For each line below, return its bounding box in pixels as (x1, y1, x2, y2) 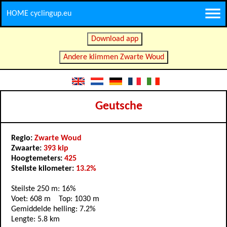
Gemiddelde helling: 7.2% (11, 205, 95, 213)
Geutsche (95, 100, 142, 113)
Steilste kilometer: (11, 165, 76, 173)
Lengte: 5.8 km (11, 215, 60, 223)
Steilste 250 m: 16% (11, 185, 75, 193)
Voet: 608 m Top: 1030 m (11, 195, 99, 203)
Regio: (11, 134, 34, 142)
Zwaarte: (11, 144, 44, 153)
